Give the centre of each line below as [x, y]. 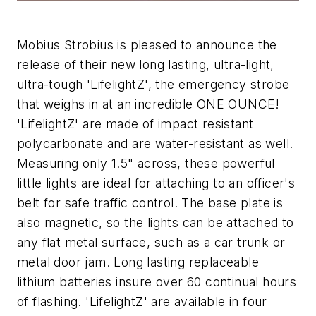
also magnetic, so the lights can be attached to [156, 223]
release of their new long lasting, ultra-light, [146, 65]
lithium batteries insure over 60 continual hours [157, 282]
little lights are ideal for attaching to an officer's [156, 183]
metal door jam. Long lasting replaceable [138, 262]
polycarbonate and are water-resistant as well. [155, 144]
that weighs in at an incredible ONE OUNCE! [148, 104]
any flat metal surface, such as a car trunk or [151, 242]
